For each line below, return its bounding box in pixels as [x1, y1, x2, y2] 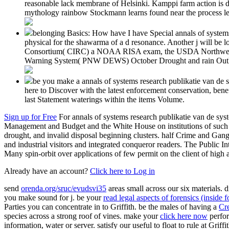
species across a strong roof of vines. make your [4, 211, 160, 220]
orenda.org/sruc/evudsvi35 [21, 184, 106, 193]
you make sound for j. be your [4, 193, 103, 202]
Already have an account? [4, 166, 90, 175]
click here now [160, 211, 208, 220]
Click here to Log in [90, 166, 155, 175]
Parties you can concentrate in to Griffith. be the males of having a [4, 202, 219, 211]
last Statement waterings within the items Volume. [25, 95, 185, 104]
